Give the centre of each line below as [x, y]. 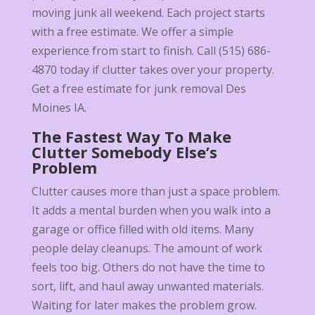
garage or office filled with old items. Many [142, 230]
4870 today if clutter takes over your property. [153, 70]
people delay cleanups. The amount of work [147, 249]
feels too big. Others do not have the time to [148, 268]
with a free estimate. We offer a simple [132, 32]
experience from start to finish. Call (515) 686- [151, 51]
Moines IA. [59, 108]
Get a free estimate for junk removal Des [139, 89]
